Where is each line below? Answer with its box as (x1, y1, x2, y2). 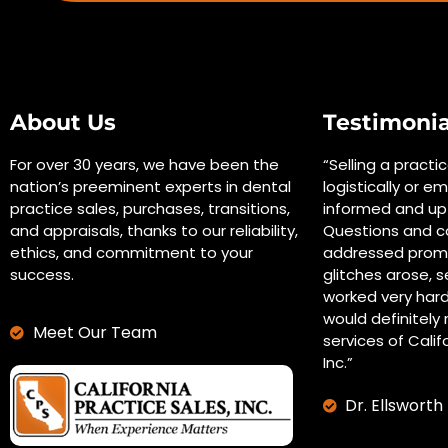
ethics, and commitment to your (10, 242, 253, 264)
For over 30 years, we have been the (10, 154, 279, 176)
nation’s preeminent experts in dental (10, 176, 291, 198)
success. (10, 264, 74, 286)
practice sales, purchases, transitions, (10, 198, 290, 220)
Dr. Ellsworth (345, 394, 443, 418)
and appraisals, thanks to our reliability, (10, 220, 298, 242)
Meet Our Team (32, 320, 157, 344)
